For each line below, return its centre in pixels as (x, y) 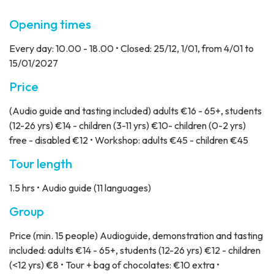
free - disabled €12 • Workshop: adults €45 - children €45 (129, 140)
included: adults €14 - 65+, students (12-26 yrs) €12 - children (135, 250)
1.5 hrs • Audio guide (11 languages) (80, 187)
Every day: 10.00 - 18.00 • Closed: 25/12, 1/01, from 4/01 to (131, 48)
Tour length (41, 163)
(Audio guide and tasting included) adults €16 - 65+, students (135, 110)
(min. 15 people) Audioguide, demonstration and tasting (147, 235)
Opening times (50, 24)
